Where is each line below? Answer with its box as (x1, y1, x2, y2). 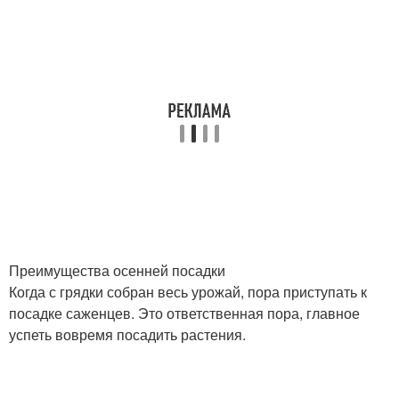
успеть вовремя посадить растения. (9, 324, 246, 345)
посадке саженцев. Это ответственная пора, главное (9, 303, 360, 323)
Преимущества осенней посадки (9, 260, 225, 281)
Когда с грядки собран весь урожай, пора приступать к (9, 281, 367, 302)
